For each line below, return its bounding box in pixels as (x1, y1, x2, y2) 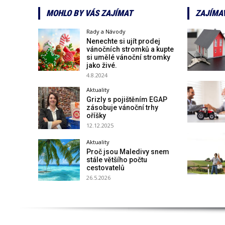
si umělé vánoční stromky (86, 53, 171, 62)
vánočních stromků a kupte (86, 45, 174, 54)
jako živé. (86, 61, 118, 70)
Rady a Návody (86, 28, 126, 36)
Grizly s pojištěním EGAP (86, 95, 168, 104)
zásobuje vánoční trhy (86, 103, 159, 112)
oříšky (86, 111, 106, 120)
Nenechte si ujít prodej (86, 37, 161, 46)
